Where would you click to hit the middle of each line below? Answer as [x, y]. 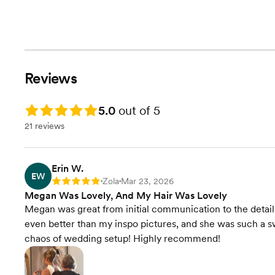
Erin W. [68, 168]
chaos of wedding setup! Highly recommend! [122, 238]
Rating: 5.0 [45, 108]
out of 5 [138, 110]
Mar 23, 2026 [147, 181]
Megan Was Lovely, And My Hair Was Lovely [126, 196]
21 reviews [45, 126]
